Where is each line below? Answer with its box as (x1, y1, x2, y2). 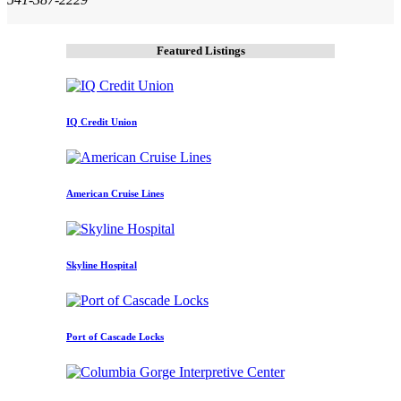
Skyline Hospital (66, 260, 137, 271)
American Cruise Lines (66, 188, 164, 200)
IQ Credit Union (66, 116, 137, 128)
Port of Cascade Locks (66, 331, 164, 343)
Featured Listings (156, 44, 245, 58)
